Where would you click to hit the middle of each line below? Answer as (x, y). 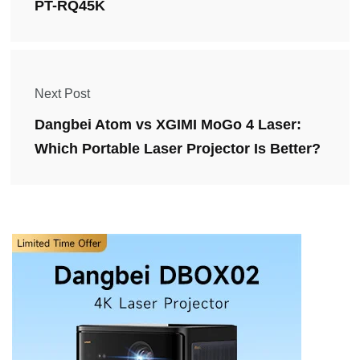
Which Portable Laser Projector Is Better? (178, 149)
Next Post (62, 94)
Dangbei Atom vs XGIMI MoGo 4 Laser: (168, 125)
